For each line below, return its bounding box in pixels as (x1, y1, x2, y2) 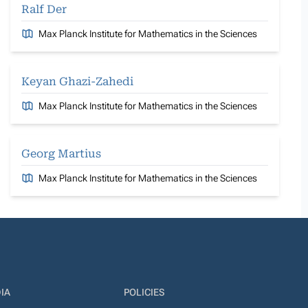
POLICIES (123, 287, 164, 298)
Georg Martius (21, 146, 101, 160)
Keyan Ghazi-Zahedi (21, 74, 133, 88)
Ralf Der (21, 2, 67, 16)
